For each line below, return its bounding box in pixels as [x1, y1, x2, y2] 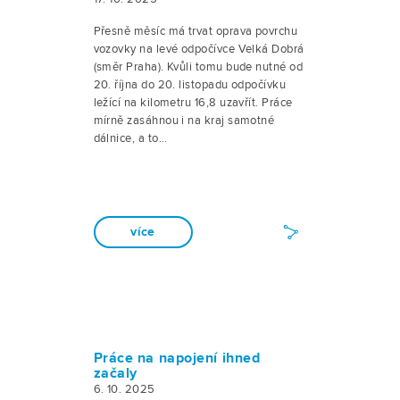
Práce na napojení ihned [93, 349, 261, 368]
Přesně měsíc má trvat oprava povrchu [93, 24, 298, 38]
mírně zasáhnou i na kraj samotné [93, 113, 275, 128]
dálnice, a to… [93, 131, 167, 146]
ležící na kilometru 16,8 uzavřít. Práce [93, 96, 293, 110]
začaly [93, 364, 137, 383]
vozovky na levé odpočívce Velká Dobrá [93, 42, 304, 56]
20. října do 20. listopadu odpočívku [93, 78, 287, 92]
